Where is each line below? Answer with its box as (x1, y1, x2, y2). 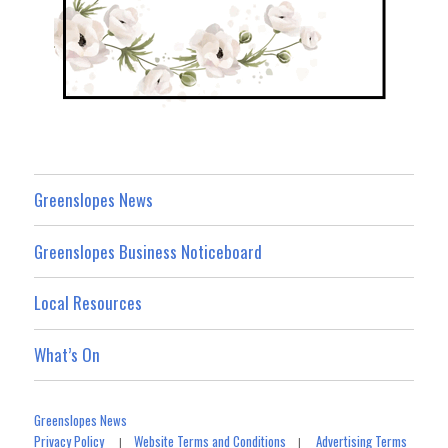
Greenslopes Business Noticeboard (34, 238, 263, 264)
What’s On (34, 341, 101, 367)
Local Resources (34, 290, 143, 316)
